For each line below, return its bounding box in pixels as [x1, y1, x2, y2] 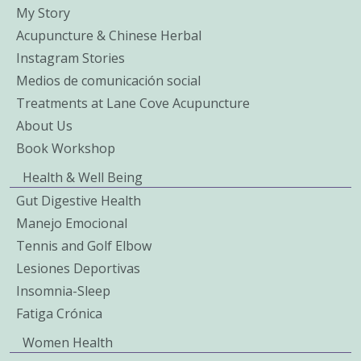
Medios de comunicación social [16, 71, 201, 89]
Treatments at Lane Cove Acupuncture [16, 93, 250, 112]
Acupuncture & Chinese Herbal [16, 26, 201, 44]
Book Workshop [16, 139, 115, 157]
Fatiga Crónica [16, 304, 102, 322]
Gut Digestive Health [16, 191, 141, 210]
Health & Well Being [23, 168, 143, 186]
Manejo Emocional [16, 214, 127, 232]
